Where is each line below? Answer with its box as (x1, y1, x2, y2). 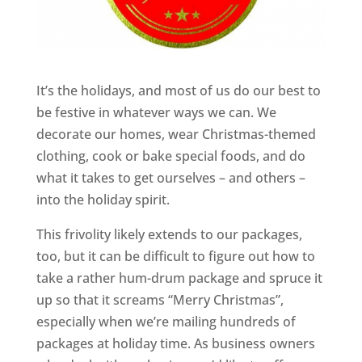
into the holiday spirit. (36, 191, 170, 209)
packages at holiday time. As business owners (36, 335, 315, 353)
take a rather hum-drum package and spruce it (36, 269, 322, 288)
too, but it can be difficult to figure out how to (36, 247, 315, 266)
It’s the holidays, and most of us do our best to (36, 82, 321, 100)
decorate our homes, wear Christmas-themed (36, 125, 316, 144)
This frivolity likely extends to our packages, (36, 225, 302, 244)
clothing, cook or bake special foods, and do (36, 147, 305, 166)
